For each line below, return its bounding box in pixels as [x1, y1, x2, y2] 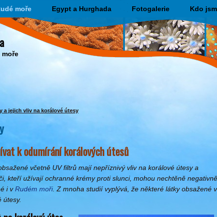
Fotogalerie [132, 5, 170, 13]
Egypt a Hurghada [52, 5, 111, 13]
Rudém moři [15, 185, 53, 193]
